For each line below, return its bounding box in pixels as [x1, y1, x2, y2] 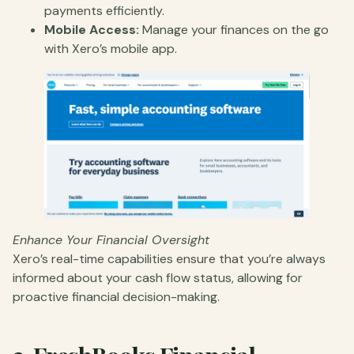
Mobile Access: [44, 21, 139, 38]
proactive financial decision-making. [13, 288, 220, 305]
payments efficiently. [44, 2, 164, 19]
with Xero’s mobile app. [44, 40, 177, 57]
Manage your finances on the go [139, 21, 329, 38]
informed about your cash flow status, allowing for [13, 269, 303, 286]
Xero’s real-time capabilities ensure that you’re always [13, 250, 326, 267]
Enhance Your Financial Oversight [13, 231, 209, 248]
